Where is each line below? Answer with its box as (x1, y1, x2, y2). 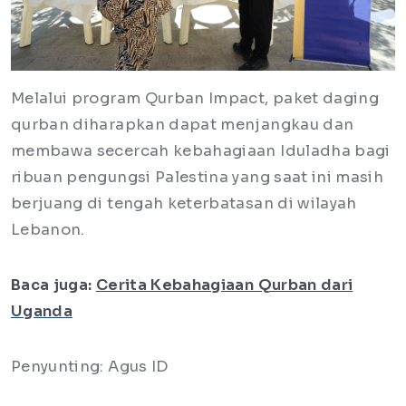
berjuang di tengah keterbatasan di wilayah (11, 194, 357, 213)
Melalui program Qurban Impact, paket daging (11, 89, 380, 108)
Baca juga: (11, 275, 96, 295)
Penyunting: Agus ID (11, 357, 169, 376)
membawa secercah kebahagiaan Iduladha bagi (11, 141, 391, 160)
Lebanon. (11, 220, 93, 239)
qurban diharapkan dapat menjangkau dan (11, 115, 354, 134)
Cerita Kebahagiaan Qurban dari (95, 275, 353, 295)
